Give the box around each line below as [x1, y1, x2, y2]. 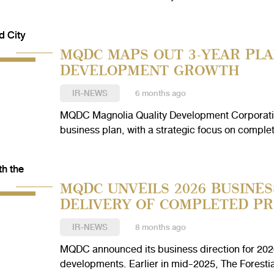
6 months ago [135, 86, 186, 100]
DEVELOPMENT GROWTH [59, 62, 240, 78]
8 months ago [135, 220, 186, 234]
